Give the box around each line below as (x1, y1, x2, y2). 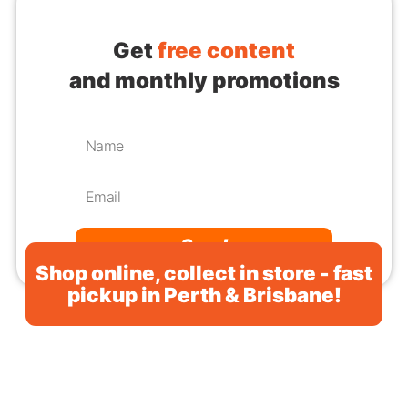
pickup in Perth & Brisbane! (66, 282, 342, 308)
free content (158, 36, 295, 64)
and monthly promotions (68, 66, 340, 94)
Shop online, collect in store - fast (36, 260, 372, 286)
